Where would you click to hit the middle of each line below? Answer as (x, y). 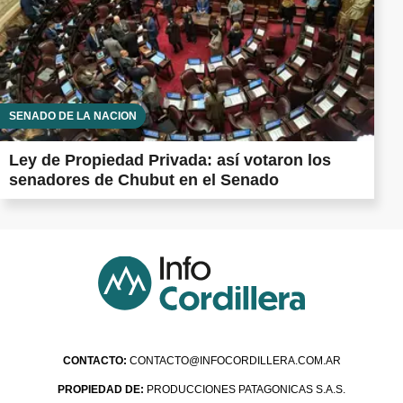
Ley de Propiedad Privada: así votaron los (170, 160)
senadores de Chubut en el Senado (144, 179)
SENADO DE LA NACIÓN (73, 116)
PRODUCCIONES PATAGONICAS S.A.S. (245, 389)
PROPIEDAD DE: (101, 389)
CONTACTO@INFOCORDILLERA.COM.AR (235, 360)
